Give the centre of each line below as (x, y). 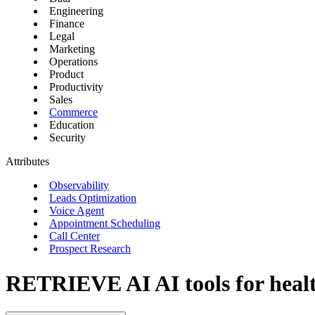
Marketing (72, 49)
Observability (79, 186)
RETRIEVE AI (80, 283)
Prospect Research (90, 249)
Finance (67, 24)
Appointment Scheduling (105, 224)
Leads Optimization (93, 198)
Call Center (75, 236)
